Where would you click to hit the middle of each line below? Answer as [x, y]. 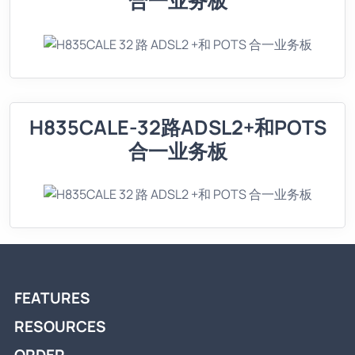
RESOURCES [60, 327]
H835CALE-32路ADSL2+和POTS [177, 127]
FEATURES [52, 298]
